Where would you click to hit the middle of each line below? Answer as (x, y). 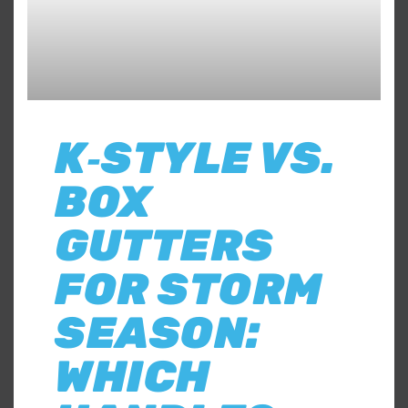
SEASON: (158, 332)
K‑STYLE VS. (195, 158)
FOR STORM (189, 289)
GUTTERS (164, 245)
